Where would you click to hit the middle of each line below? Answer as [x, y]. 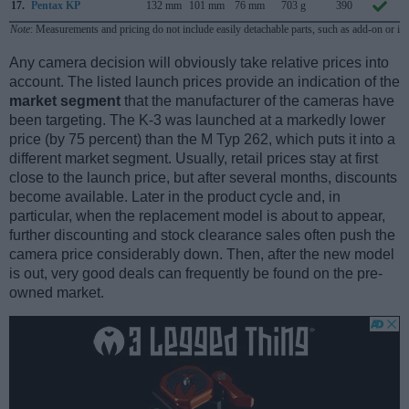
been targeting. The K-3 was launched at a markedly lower [197, 120]
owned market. [57, 292]
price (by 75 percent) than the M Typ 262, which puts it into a [202, 139]
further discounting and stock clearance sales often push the [202, 235]
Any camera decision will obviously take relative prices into [199, 62]
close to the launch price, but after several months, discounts [203, 177]
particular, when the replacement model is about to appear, [197, 215]
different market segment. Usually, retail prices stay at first [194, 158]
